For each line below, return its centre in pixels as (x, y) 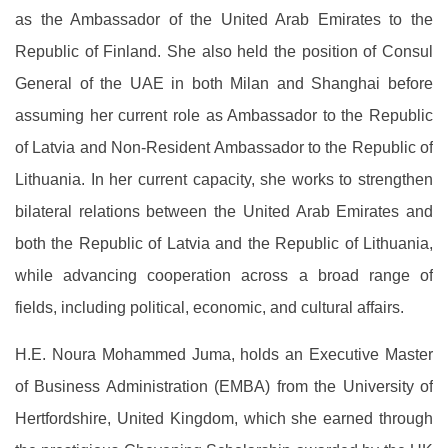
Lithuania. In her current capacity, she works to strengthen (224, 179)
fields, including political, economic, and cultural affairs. (209, 307)
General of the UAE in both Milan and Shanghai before (224, 83)
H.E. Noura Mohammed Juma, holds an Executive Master (224, 354)
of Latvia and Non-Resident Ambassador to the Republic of (224, 147)
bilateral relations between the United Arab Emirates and (224, 211)
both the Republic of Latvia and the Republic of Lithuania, (224, 243)
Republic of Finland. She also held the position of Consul (224, 51)
